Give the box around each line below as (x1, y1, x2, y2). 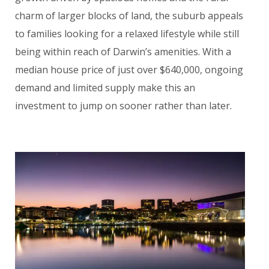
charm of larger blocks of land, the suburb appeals (15, 9, 243, 23)
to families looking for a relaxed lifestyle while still (15, 27, 239, 41)
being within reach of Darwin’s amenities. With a (15, 45, 231, 59)
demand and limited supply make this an (15, 81, 195, 95)
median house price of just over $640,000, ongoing (15, 63, 243, 77)
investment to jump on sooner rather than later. (15, 99, 232, 113)
